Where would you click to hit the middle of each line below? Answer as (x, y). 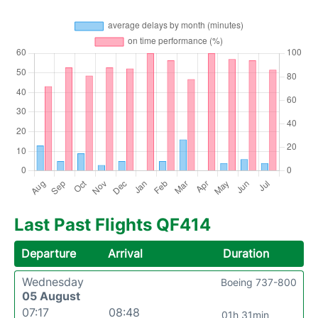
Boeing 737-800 (259, 282)
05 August (51, 296)
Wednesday (53, 281)
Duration (246, 253)
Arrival (126, 253)
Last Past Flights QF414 (113, 224)
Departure (49, 253)
